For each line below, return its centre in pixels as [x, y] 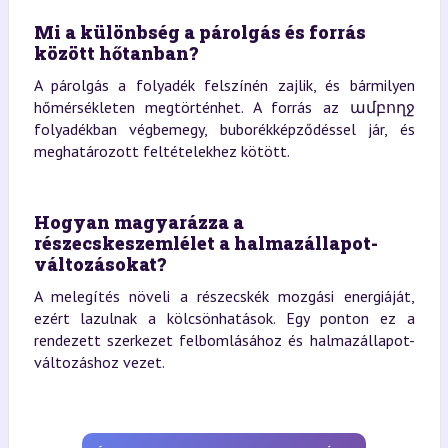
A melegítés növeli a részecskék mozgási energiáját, [224, 295]
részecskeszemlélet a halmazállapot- [205, 242]
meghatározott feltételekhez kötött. [161, 150]
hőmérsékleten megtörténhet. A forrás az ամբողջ [224, 106]
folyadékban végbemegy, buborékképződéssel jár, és [224, 128]
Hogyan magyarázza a [138, 221]
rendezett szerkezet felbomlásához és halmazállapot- [224, 339]
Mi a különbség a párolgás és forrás [199, 31]
